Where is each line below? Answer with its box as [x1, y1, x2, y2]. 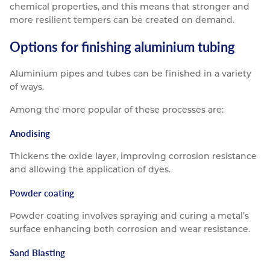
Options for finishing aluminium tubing [10, 37, 235, 57]
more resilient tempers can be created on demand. [10, 14, 234, 26]
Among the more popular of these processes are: [10, 104, 224, 116]
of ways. [10, 81, 44, 93]
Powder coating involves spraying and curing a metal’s [10, 210, 249, 222]
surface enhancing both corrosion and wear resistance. [10, 224, 250, 235]
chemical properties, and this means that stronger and [10, 1, 250, 13]
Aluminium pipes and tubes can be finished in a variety [10, 68, 251, 80]
